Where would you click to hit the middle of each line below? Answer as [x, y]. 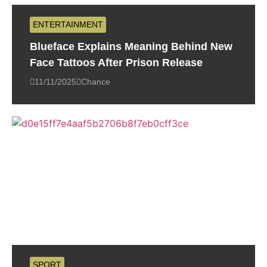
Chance [96, 82]
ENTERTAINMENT [68, 25]
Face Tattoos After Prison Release [116, 63]
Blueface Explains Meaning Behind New [131, 47]
